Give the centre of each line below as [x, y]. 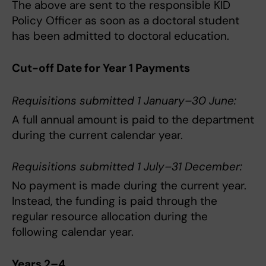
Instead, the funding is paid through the [115, 201]
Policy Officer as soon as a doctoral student [126, 21]
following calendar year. [73, 232]
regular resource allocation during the [110, 217]
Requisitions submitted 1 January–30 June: [124, 100]
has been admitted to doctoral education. [121, 36]
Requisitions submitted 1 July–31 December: [127, 167]
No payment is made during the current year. [129, 186]
